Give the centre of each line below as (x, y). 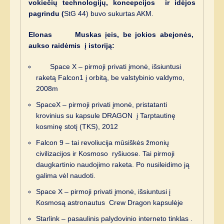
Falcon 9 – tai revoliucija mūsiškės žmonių (102, 142)
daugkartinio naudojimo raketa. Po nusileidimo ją (113, 164)
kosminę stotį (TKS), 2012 (77, 126)
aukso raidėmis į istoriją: (71, 45)
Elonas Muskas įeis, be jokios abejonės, (112, 34)
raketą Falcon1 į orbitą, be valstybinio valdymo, (110, 77)
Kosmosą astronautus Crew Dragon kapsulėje (109, 202)
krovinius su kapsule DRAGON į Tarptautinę (106, 115)
